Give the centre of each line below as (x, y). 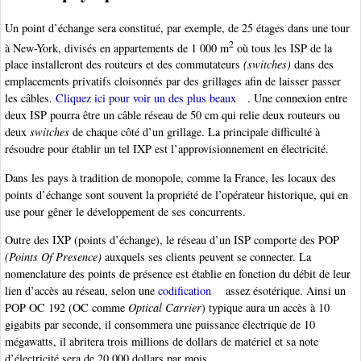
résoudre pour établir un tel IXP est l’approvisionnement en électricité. (167, 149)
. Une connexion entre (297, 98)
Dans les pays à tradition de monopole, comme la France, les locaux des (170, 177)
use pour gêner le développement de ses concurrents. (125, 211)
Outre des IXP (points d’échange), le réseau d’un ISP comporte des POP (172, 240)
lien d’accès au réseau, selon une (81, 291)
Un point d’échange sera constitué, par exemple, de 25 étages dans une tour (177, 27)
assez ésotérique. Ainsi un (284, 291)
